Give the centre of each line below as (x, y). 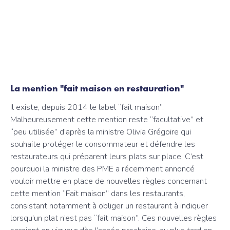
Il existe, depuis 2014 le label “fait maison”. (87, 107)
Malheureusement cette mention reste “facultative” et (107, 120)
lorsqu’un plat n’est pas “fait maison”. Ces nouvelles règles (113, 218)
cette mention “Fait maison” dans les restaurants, (98, 194)
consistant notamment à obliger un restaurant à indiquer (109, 206)
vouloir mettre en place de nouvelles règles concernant (109, 181)
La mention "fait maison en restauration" (97, 88)
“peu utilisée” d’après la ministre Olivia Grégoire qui (101, 132)
